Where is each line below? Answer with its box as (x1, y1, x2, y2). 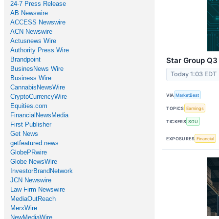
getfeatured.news (10, 139, 59, 147)
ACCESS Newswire (10, 19, 66, 26)
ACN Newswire (10, 28, 52, 35)
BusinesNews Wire (10, 65, 64, 72)
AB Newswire (10, 9, 48, 17)
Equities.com (10, 102, 47, 109)
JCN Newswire (10, 176, 51, 184)
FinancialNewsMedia (10, 111, 68, 119)
